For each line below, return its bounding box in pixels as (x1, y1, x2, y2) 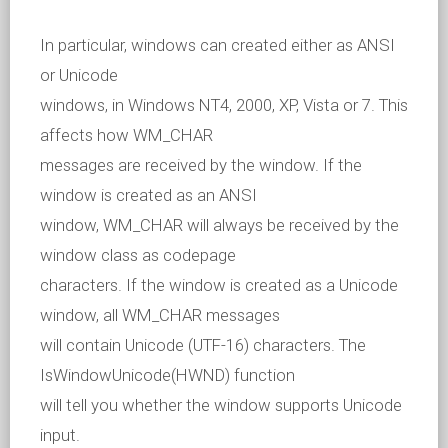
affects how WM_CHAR (40, 125, 213, 145)
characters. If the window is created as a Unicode (40, 275, 398, 295)
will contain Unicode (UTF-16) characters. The (40, 335, 366, 355)
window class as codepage (40, 245, 236, 265)
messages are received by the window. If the (40, 155, 362, 175)
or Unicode (40, 65, 118, 85)
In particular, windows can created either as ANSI (40, 35, 395, 55)
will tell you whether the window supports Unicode (40, 395, 402, 415)
